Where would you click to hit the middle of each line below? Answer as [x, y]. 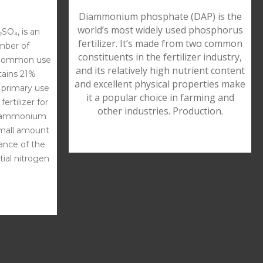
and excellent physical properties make [160, 84]
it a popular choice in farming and [160, 97]
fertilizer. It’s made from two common [160, 43]
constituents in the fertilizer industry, [160, 57]
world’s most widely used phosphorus [160, 30]
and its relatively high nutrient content [160, 70]
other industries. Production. [160, 111]
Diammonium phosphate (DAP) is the [160, 16]
